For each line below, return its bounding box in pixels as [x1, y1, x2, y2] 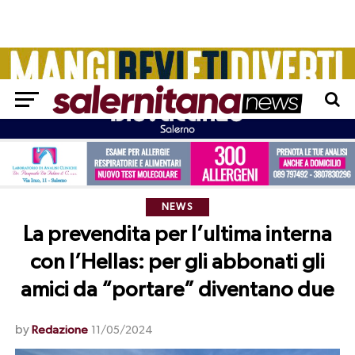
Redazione [31, 324, 88, 337]
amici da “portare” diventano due [21, 280, 334, 302]
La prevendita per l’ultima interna [22, 224, 332, 246]
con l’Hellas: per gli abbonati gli [29, 252, 325, 274]
